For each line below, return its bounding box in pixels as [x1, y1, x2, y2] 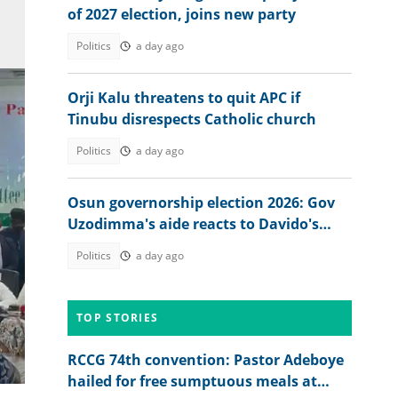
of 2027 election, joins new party [68, 4, 296, 24]
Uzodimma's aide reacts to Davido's [68, 214, 319, 234]
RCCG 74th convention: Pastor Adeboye [68, 350, 344, 370]
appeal [68, 235, 115, 255]
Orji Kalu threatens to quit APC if [68, 88, 300, 107]
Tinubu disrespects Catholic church [68, 109, 316, 129]
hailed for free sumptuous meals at [68, 371, 317, 391]
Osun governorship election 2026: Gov [68, 193, 335, 212]
